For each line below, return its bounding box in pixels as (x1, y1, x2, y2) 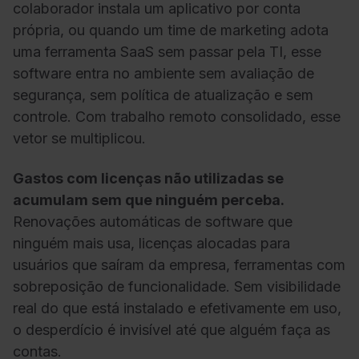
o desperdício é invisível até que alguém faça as (13, 321, 330, 338)
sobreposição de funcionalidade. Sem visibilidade (13, 277, 341, 295)
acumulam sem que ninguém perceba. (13, 191, 284, 208)
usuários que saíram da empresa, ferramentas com (13, 256, 345, 273)
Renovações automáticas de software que (13, 212, 292, 230)
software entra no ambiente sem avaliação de (13, 65, 314, 83)
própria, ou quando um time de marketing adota (13, 22, 329, 39)
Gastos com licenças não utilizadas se (13, 169, 284, 187)
